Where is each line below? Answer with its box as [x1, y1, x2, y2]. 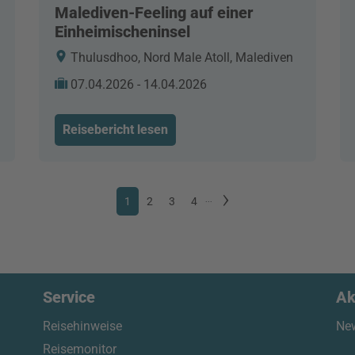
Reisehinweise [43, 319, 122, 334]
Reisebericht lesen [63, 122, 168, 138]
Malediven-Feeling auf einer [55, 3, 253, 23]
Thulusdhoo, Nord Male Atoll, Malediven [67, 50, 293, 66]
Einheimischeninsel [55, 22, 190, 42]
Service [43, 288, 95, 307]
